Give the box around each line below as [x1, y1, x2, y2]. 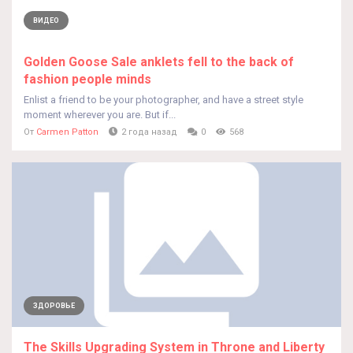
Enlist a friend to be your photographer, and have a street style [24, 94, 303, 106]
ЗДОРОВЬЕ [33, 302, 75, 310]
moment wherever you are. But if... [24, 109, 176, 121]
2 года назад [121, 127, 177, 137]
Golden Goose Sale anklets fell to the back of [24, 54, 294, 69]
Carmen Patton [36, 127, 98, 137]
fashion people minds [24, 72, 151, 87]
